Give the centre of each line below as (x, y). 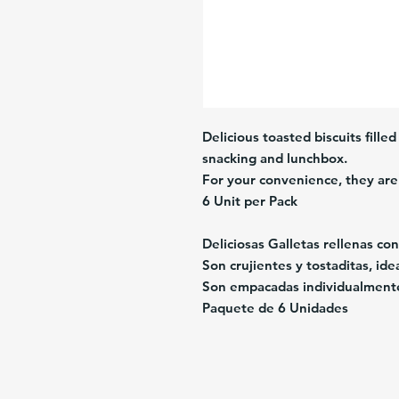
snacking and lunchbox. (274, 159)
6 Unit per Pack (249, 201)
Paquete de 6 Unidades (275, 308)
